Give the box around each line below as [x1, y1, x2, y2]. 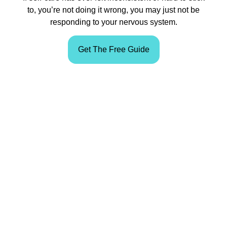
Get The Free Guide [78, 45, 149, 54]
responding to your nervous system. [50, 18, 177, 26]
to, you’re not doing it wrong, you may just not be [27, 6, 200, 14]
